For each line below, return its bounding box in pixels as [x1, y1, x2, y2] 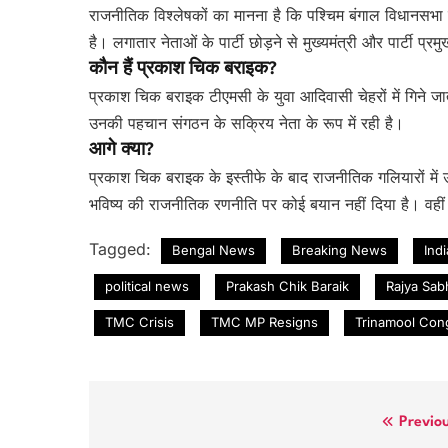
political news [105, 277, 189, 294]
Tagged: [89, 238, 156, 259]
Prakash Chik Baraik [226, 277, 349, 294]
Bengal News [172, 241, 255, 258]
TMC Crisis [105, 313, 174, 330]
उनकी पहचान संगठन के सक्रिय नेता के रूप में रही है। [89, 112, 404, 133]
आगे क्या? [89, 141, 154, 159]
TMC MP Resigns [211, 313, 318, 330]
